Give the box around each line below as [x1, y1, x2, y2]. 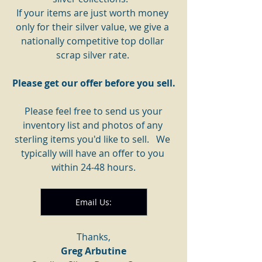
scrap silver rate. [56, 48, 132, 61]
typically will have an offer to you [20, 146, 167, 160]
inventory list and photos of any [22, 118, 165, 132]
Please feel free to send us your [22, 104, 165, 118]
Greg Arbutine [61, 244, 126, 257]
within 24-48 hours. [51, 160, 136, 174]
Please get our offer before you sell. [12, 76, 175, 89]
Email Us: [75, 196, 112, 208]
